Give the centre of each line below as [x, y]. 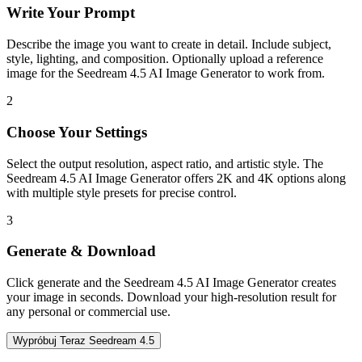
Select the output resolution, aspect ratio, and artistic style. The [165, 163]
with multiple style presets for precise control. [122, 192]
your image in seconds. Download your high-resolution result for [171, 297]
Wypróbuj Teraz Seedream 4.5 [84, 341]
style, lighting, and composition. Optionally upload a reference [165, 59]
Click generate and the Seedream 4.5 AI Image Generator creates [171, 282]
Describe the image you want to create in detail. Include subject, [169, 44]
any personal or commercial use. [88, 311]
